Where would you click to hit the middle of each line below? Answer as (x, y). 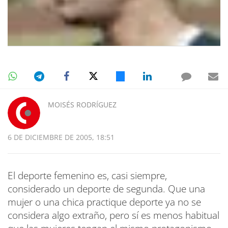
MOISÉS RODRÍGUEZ (82, 105)
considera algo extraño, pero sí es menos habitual (113, 216)
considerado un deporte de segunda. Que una (106, 189)
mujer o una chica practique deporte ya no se (104, 202)
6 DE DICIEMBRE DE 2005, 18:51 (61, 137)
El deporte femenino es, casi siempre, (87, 176)
